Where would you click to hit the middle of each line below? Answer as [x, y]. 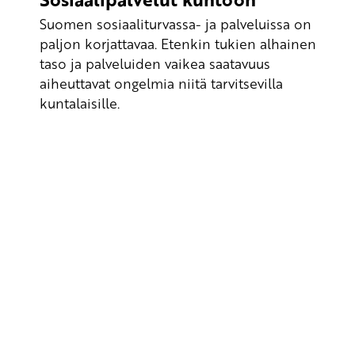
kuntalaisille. [80, 103]
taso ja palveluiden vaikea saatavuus [155, 63]
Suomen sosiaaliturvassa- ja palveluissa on [176, 23]
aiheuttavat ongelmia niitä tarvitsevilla [161, 83]
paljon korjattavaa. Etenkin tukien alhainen [178, 43]
